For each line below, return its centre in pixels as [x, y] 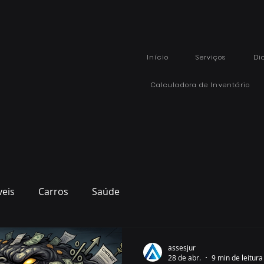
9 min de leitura [237, 258]
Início [158, 57]
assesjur [182, 247]
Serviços [211, 57]
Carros [53, 192]
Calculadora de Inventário [200, 85]
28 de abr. [184, 258]
